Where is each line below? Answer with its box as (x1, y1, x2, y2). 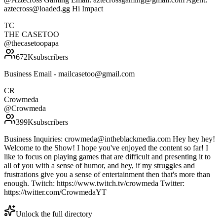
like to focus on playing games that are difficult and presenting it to (4, 152, 211, 161)
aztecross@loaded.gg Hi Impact (4, 4, 103, 13)
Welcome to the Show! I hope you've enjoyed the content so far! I (4, 144, 208, 152)
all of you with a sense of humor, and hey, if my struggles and (4, 161, 195, 170)
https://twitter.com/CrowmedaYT (4, 188, 107, 197)
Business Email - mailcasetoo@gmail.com (4, 70, 135, 78)
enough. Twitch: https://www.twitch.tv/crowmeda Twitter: (4, 179, 184, 188)
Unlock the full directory (16, 210, 92, 219)
